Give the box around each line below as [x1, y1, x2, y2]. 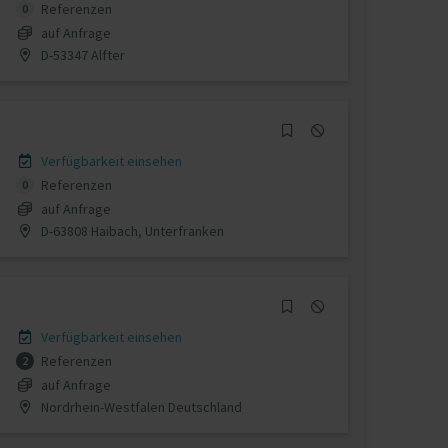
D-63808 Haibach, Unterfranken [37, 221, 224, 240]
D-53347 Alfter [37, 45, 125, 64]
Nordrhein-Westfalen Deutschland [37, 397, 242, 416]
